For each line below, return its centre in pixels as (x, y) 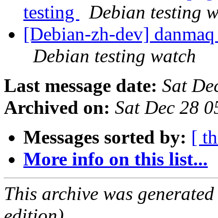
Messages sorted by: (105, 137)
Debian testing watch (115, 56)
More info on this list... (116, 159)
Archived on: (57, 108)
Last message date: (81, 86)
